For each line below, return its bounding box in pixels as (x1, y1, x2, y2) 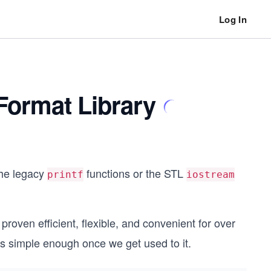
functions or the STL (83, 165, 186, 181)
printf (47, 169, 83, 180)
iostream (186, 169, 235, 180)
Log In (218, 12, 247, 26)
